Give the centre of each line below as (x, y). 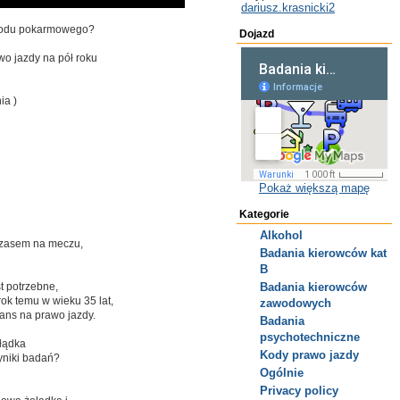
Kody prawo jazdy (309, 355)
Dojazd (257, 34)
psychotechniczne (310, 337)
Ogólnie (282, 373)
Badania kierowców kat (323, 253)
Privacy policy (299, 391)
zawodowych (296, 303)
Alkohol (281, 235)
